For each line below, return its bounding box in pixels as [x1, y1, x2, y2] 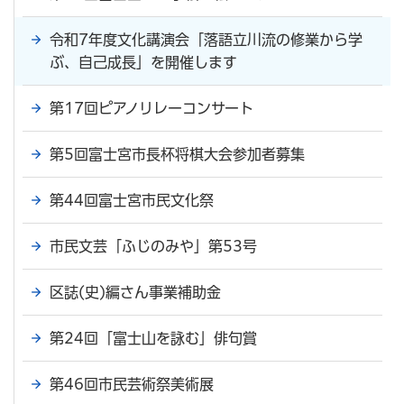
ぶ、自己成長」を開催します [50, 54, 237, 69]
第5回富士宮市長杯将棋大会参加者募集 [50, 146, 305, 161]
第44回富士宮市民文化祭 [50, 192, 214, 207]
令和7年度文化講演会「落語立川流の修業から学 [50, 32, 363, 47]
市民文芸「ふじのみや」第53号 [50, 238, 257, 253]
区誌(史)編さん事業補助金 [50, 284, 221, 299]
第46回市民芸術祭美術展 [50, 376, 214, 391]
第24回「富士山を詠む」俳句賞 [50, 330, 257, 345]
